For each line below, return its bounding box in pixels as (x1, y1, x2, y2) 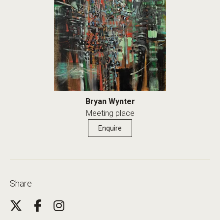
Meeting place (85, 108, 135, 118)
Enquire (98, 124, 122, 132)
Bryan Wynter (85, 96, 135, 106)
